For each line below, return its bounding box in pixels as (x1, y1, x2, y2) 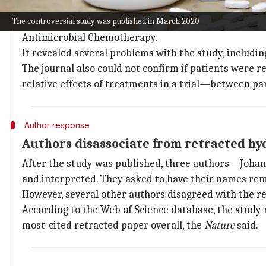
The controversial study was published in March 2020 (12, 16, 199, 26)
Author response (24, 120, 90, 130)
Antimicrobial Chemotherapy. (22, 31, 158, 44)
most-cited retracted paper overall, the (22, 219, 204, 232)
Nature (204, 219, 235, 232)
